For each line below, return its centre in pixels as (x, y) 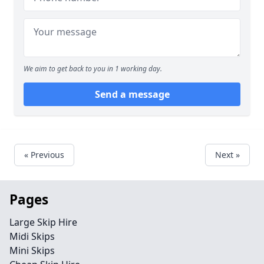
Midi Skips (32, 236)
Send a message (132, 94)
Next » (227, 154)
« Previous (44, 154)
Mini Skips (32, 250)
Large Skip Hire (43, 222)
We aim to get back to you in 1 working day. (93, 68)
